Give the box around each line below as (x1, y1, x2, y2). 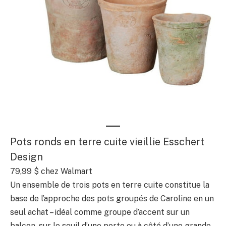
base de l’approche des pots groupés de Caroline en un (10, 194, 214, 204)
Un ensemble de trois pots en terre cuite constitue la (10, 180, 209, 190)
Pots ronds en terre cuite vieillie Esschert (10, 136, 204, 148)
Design (10, 151, 43, 163)
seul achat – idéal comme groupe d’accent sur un (10, 207, 190, 217)
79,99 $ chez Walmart (10, 166, 92, 177)
